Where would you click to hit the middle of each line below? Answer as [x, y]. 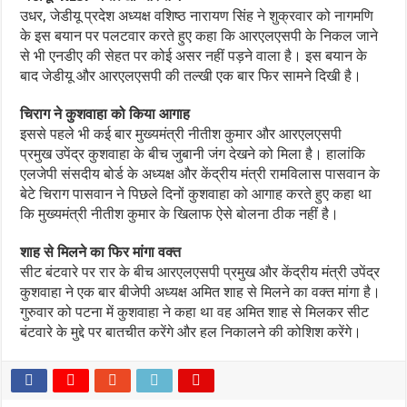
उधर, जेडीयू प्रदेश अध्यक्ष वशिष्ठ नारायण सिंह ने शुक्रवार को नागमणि [197, 16]
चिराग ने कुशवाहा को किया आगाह [105, 114]
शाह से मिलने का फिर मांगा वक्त [101, 252]
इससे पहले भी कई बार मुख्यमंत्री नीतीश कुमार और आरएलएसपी [181, 134]
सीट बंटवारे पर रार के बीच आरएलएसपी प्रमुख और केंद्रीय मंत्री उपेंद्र [200, 272]
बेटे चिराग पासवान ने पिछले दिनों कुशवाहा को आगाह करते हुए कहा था [196, 194]
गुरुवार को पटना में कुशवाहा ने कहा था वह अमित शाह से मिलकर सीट [195, 312]
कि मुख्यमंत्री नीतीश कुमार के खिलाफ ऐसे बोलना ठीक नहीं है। [180, 214]
